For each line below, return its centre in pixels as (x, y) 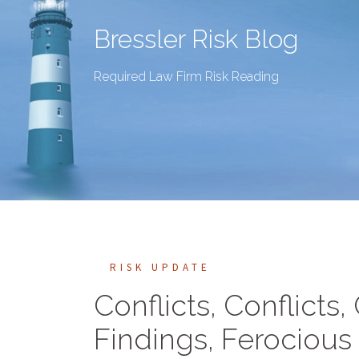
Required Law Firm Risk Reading (186, 77)
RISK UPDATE (160, 267)
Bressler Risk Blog (196, 39)
